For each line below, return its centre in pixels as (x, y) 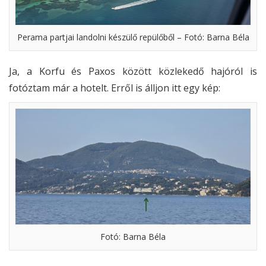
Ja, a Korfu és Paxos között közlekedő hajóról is (133, 72)
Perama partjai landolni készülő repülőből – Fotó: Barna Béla (133, 37)
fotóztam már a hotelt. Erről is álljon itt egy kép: (115, 88)
